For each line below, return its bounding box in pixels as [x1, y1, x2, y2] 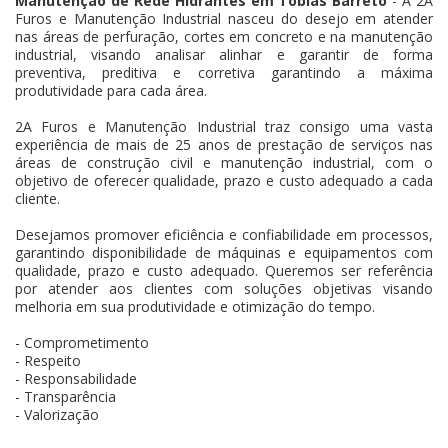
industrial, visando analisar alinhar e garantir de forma [15, 44, 433, 64]
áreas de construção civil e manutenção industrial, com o [15, 152, 433, 172]
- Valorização [15, 404, 99, 424]
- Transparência [15, 386, 116, 406]
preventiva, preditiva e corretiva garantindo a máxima [15, 62, 433, 82]
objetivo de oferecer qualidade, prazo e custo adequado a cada [15, 170, 433, 190]
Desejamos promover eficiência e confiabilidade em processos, [15, 224, 433, 244]
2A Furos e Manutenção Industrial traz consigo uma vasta [15, 116, 433, 136]
